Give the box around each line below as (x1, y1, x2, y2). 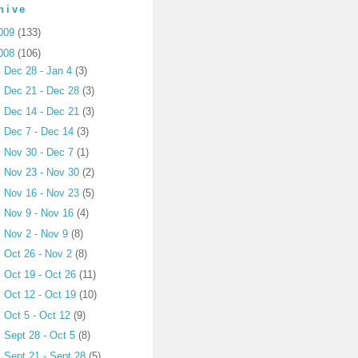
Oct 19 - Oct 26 (4, 268, 80, 280)
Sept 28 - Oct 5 (4, 329, 79, 342)
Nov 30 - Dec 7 (4, 145, 78, 158)
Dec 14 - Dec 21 (4, 105, 83, 117)
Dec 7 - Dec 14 (4, 125, 78, 138)
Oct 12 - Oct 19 (4, 288, 80, 301)
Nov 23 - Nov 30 (4, 166, 83, 179)
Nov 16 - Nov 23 (4, 186, 83, 199)
